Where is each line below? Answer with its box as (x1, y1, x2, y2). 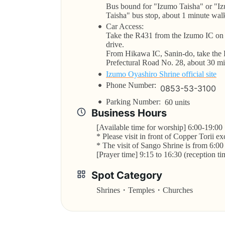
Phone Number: (105, 81, 160, 89)
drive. (105, 40, 124, 49)
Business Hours (91, 107, 167, 119)
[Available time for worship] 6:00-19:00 (96, 123, 222, 132)
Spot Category (91, 169, 162, 181)
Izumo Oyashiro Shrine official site (105, 70, 216, 78)
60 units (164, 98, 190, 106)
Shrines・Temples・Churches (96, 186, 193, 194)
